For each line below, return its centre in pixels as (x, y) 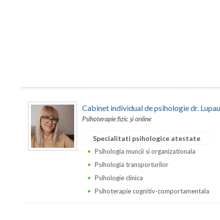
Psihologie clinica (119, 178)
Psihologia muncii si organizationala (145, 151)
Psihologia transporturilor (132, 164)
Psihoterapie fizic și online (117, 118)
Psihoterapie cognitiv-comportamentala (152, 191)
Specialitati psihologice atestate (147, 138)
